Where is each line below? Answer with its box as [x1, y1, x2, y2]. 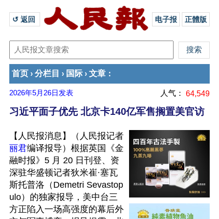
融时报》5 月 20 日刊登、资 [9, 155, 119, 165]
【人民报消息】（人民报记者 [9, 131, 124, 141]
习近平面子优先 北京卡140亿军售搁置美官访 [9, 106, 204, 117]
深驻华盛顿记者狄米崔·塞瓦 [9, 168, 118, 177]
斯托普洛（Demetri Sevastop [9, 180, 123, 190]
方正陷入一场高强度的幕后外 [9, 204, 124, 214]
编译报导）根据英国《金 [27, 143, 124, 153]
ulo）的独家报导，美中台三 [9, 192, 118, 202]
